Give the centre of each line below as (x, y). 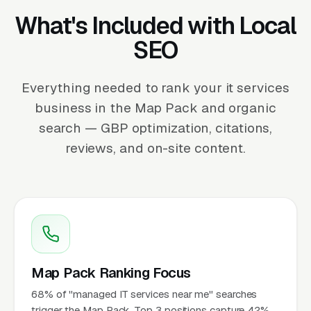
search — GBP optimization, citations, (155, 128)
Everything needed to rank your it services (155, 87)
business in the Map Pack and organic (155, 108)
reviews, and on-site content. (155, 148)
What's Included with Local (155, 25)
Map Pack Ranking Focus (111, 272)
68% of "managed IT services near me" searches (144, 294)
